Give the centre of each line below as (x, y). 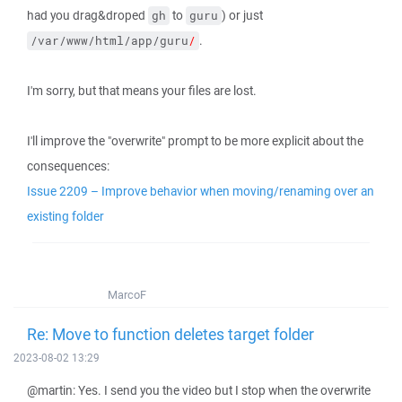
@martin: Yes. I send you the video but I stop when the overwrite (199, 390)
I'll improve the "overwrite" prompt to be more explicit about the (195, 141)
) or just (242, 15)
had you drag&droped (87, 15)
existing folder (66, 216)
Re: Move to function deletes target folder (170, 334)
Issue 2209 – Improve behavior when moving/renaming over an (201, 191)
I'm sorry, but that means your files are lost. (142, 91)
